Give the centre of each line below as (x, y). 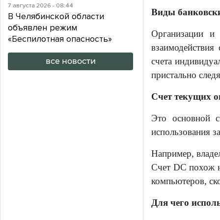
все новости (70, 61)
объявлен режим (42, 28)
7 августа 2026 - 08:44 (41, 6)
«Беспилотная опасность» (60, 39)
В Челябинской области (56, 16)
